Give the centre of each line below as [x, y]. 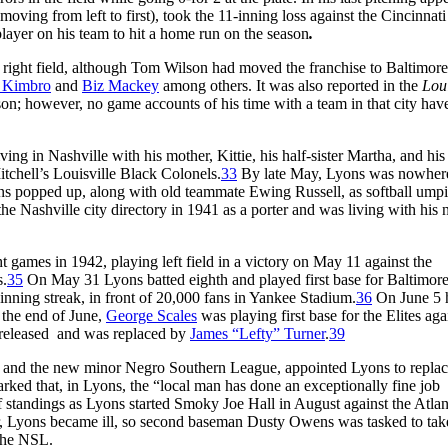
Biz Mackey [120, 85]
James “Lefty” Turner [257, 333]
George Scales [151, 315]
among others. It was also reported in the [290, 85]
